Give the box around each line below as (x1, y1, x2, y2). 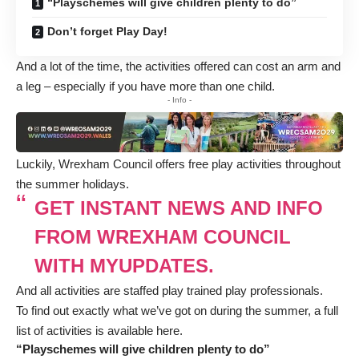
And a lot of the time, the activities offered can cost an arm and (16, 58, 341, 73)
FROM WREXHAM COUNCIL (34, 226, 291, 248)
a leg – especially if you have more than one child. (16, 79, 275, 93)
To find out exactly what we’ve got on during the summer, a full (16, 304, 338, 318)
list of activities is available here (16, 324, 179, 338)
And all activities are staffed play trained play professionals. (16, 284, 323, 298)
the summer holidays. (16, 177, 129, 192)
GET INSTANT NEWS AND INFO (34, 197, 323, 220)
